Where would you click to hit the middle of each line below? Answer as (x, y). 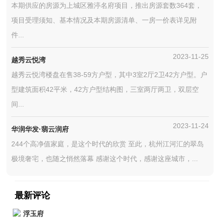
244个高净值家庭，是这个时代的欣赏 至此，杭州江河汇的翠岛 (108, 144)
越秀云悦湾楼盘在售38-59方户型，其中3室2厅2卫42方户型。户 (110, 75)
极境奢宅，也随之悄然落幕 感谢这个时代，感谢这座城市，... (105, 159)
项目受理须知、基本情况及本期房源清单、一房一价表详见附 (104, 20)
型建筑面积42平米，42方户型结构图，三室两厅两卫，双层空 (105, 89)
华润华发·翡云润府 (40, 129)
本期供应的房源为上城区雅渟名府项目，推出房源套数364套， (107, 5)
